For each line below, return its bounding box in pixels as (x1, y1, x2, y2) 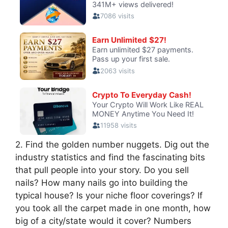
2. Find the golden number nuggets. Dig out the (15, 139, 209, 150)
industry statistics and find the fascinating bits (15, 152, 205, 162)
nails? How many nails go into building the (15, 177, 188, 188)
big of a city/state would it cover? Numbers (15, 215, 191, 226)
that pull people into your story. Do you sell (15, 164, 189, 175)
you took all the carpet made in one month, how (15, 203, 211, 213)
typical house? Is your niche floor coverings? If (15, 190, 203, 201)
